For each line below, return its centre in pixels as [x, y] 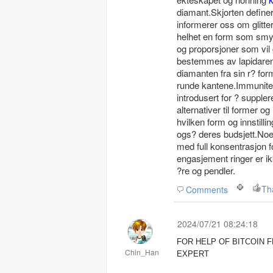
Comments [207, 190]
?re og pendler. [206, 170]
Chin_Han [142, 252]
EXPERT [193, 254]
